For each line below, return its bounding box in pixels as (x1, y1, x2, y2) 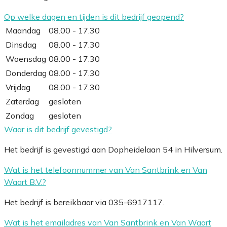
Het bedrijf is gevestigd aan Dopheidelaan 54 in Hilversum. (4, 144, 222, 155)
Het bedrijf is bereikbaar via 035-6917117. (4, 197, 164, 207)
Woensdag (6, 53, 46, 64)
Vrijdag (6, 82, 30, 92)
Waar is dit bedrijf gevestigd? (4, 124, 112, 134)
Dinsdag (6, 39, 36, 50)
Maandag (6, 25, 41, 35)
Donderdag (6, 67, 47, 78)
